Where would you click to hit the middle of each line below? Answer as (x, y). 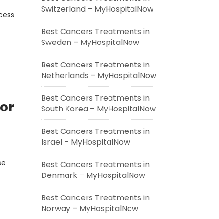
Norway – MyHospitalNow (89, 208)
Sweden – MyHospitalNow (90, 42)
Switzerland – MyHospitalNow (97, 9)
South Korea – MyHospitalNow (98, 109)
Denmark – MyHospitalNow (93, 175)
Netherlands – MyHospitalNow (99, 76)
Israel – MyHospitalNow (85, 142)
